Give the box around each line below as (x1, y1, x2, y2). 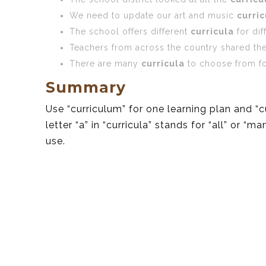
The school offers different (69, 26, 191, 36)
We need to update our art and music (69, 10, 237, 20)
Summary (46, 78, 126, 96)
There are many (69, 58, 141, 68)
